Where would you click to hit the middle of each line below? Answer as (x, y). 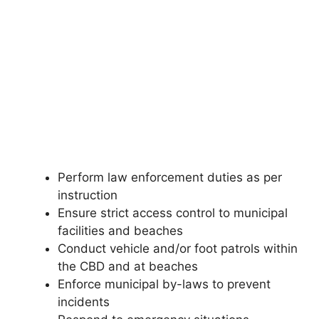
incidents (84, 302)
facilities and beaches (120, 231)
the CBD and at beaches (128, 267)
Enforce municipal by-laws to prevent (164, 284)
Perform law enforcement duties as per (170, 178)
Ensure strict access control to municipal (173, 213)
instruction (88, 195)
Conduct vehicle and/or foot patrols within (178, 249)
